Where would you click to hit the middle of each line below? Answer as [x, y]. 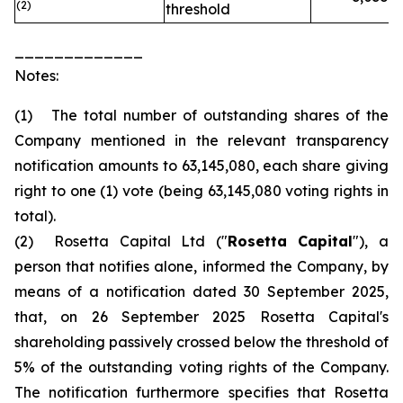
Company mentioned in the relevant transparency [201, 140]
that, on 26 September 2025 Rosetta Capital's [201, 317]
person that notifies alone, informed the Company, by [201, 266]
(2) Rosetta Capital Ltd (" [121, 241]
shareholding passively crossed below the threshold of [201, 342]
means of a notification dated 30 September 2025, [201, 291]
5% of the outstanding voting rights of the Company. [201, 367]
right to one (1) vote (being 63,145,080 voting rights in [201, 191]
